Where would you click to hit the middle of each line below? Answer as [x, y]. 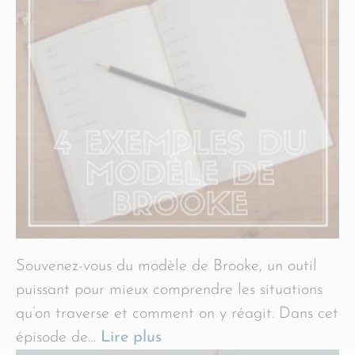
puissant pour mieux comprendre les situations [169, 290]
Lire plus [131, 338]
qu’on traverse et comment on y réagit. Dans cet [177, 314]
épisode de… [58, 338]
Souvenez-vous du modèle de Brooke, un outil [166, 266]
